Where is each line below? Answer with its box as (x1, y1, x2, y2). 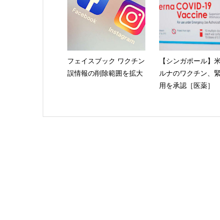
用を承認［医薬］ (159, 82, 214, 89)
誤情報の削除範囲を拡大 (67, 69, 143, 77)
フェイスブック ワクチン (67, 57, 145, 65)
